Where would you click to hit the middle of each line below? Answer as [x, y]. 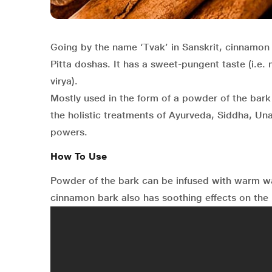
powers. [69, 132]
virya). [64, 81]
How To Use [79, 157]
